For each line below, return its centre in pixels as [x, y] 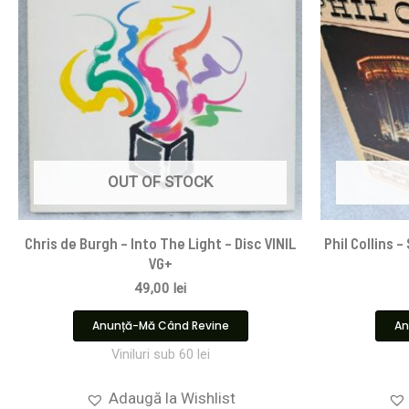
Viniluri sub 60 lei [160, 355]
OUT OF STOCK [160, 181]
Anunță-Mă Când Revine [160, 326]
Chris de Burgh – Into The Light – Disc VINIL [160, 242]
